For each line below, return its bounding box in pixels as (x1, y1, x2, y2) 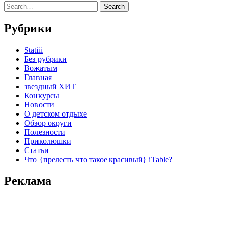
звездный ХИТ (24, 82, 76, 91)
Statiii (24, 45, 43, 54)
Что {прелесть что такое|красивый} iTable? (24, 155, 172, 164)
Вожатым (24, 63, 57, 72)
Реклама (4, 174, 51, 187)
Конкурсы (24, 91, 59, 100)
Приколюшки (24, 136, 71, 145)
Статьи (24, 145, 49, 155)
